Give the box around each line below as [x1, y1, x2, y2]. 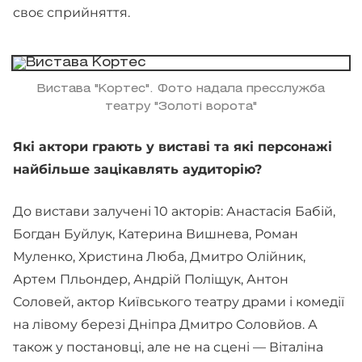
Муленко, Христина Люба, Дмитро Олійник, [13, 249, 305, 264]
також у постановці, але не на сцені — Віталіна [13, 339, 323, 355]
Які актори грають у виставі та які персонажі [13, 139, 332, 154]
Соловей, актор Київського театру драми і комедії [13, 294, 344, 309]
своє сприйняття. [13, 5, 130, 20]
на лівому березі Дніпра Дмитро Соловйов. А [13, 317, 318, 332]
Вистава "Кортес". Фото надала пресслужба [37, 84, 325, 95]
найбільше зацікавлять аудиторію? [13, 162, 262, 177]
